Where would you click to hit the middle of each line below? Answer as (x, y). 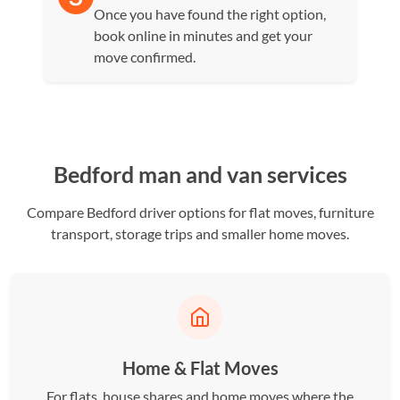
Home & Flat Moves (200, 368)
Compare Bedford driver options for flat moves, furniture (200, 212)
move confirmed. (145, 57)
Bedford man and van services (200, 174)
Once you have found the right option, (210, 14)
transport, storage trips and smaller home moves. (200, 233)
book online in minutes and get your (204, 35)
